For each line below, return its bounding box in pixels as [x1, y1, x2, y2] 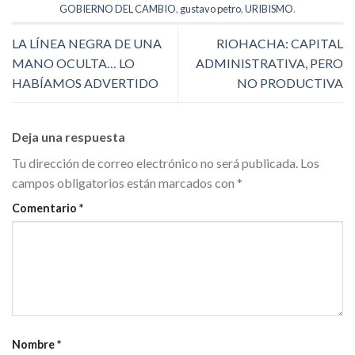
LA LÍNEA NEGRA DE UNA [12, 36, 162, 52]
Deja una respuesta [12, 128, 128, 144]
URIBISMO [245, 2, 293, 15]
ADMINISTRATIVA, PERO [196, 55, 343, 71]
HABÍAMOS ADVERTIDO [12, 75, 158, 91]
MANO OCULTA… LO [12, 55, 135, 71]
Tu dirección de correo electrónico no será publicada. [12, 155, 298, 170]
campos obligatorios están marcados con [12, 174, 237, 190]
